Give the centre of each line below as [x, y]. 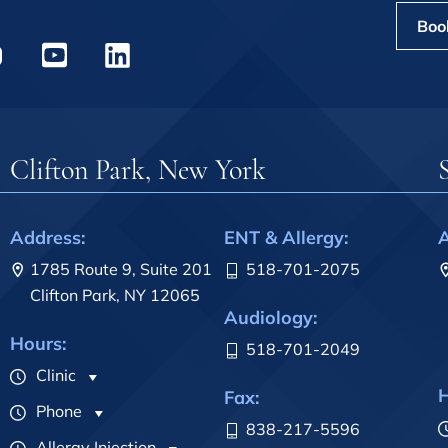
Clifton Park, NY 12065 [115, 295]
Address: [47, 238]
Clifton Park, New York [138, 170]
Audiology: [270, 318]
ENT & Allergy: [286, 238]
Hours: [38, 344]
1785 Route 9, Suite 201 [121, 269]
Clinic [54, 375]
